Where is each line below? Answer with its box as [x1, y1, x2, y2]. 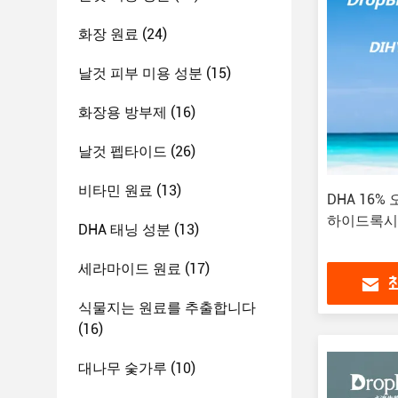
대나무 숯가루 [78, 360, 167, 377]
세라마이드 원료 [78, 260, 181, 277]
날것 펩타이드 [78, 143, 167, 160]
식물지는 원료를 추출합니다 [78, 299, 256, 316]
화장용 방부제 [78, 104, 167, 121]
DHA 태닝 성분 [78, 221, 171, 238]
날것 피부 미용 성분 [78, 65, 203, 82]
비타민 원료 [78, 182, 153, 199]
